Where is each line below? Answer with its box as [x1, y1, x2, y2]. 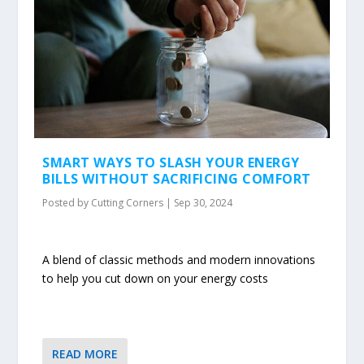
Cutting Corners [91, 196, 164, 210]
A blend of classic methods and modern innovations [42, 251, 316, 267]
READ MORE [52, 345, 119, 362]
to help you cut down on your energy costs [42, 270, 269, 286]
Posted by [42, 196, 92, 210]
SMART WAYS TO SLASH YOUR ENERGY [42, 154, 300, 172]
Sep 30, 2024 [174, 196, 233, 210]
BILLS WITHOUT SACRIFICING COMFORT [42, 170, 311, 188]
